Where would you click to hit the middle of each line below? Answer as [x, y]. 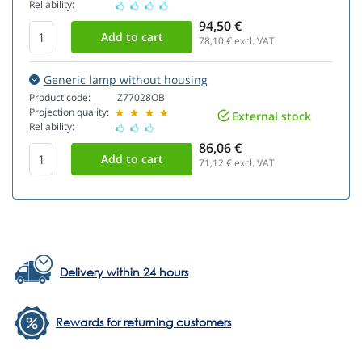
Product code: [60, 98]
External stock [271, 116]
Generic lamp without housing [126, 80]
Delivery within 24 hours [124, 272]
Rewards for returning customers [143, 322]
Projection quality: [69, 112]
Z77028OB [141, 98]
